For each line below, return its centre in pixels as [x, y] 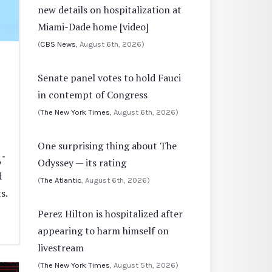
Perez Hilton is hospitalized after [110, 213]
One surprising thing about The [107, 145]
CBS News [58, 44]
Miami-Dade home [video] [93, 26]
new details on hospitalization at [110, 9]
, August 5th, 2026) [144, 265]
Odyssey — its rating [82, 162]
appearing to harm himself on [103, 230]
